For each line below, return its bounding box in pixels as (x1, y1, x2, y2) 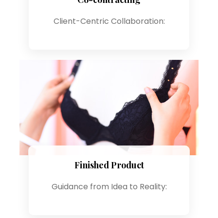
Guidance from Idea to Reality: (51, 181, 167, 193)
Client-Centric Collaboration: (53, 15, 165, 27)
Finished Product (74, 159, 144, 171)
